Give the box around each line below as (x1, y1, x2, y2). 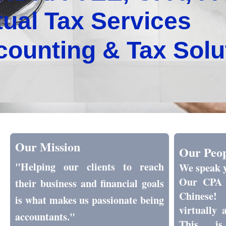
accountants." (15, 209, 76, 224)
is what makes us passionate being (15, 193, 164, 207)
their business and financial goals (15, 176, 164, 191)
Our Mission (15, 138, 81, 155)
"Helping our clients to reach (15, 159, 164, 174)
